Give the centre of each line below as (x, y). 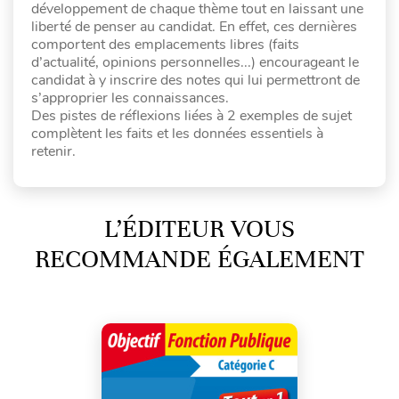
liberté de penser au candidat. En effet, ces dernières (194, 26)
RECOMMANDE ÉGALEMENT (199, 259)
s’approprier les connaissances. (130, 98)
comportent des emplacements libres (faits (165, 44)
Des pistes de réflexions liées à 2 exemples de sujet (191, 115)
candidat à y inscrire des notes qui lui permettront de (195, 80)
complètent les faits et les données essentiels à (177, 133)
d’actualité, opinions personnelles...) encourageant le (195, 62)
